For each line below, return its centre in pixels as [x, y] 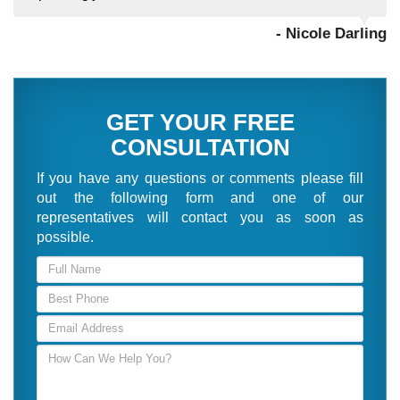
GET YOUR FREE [200, 122]
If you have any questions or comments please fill [200, 178]
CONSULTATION [200, 147]
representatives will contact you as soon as [200, 217]
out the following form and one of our [200, 197]
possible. [65, 237]
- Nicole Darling [331, 33]
